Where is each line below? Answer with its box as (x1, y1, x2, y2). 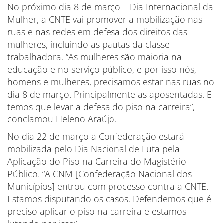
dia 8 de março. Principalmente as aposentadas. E (7, 88, 212, 100)
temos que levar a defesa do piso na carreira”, (7, 100, 195, 112)
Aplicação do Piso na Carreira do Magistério (7, 155, 186, 167)
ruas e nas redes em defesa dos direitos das (7, 25, 187, 38)
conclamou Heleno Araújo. (7, 112, 116, 125)
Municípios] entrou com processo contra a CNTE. (7, 180, 208, 192)
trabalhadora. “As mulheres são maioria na (7, 50, 182, 63)
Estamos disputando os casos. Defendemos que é (7, 192, 211, 205)
